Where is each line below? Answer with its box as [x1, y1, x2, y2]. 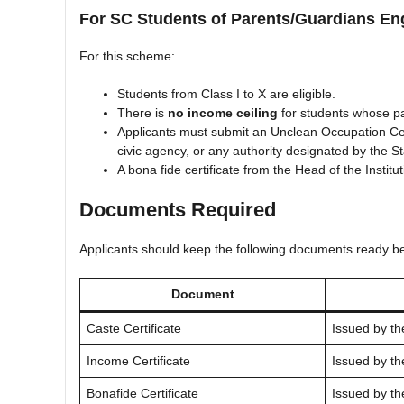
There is [117, 105, 168, 120]
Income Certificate [87, 353, 190, 368]
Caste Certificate [87, 320, 181, 335]
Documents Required [79, 197, 276, 221]
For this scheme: [79, 48, 175, 63]
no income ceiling [168, 105, 278, 120]
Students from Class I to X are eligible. [117, 86, 335, 101]
